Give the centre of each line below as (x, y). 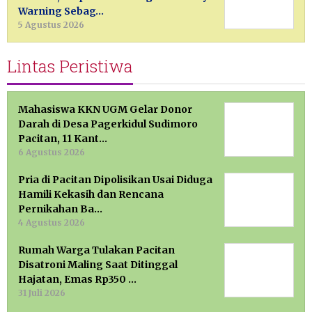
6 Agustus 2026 (52, 153)
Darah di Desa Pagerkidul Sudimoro (108, 124)
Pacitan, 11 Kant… (63, 139)
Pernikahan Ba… (60, 209)
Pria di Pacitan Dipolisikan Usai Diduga (115, 180)
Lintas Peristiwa (70, 67)
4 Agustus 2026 (52, 223)
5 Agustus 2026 (51, 25)
